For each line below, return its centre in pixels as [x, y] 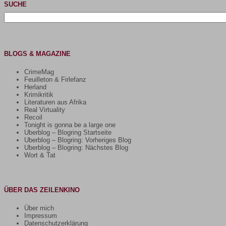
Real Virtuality [45, 109]
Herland [35, 87]
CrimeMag [39, 72]
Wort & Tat [40, 155]
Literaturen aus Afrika [55, 102]
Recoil [33, 117]
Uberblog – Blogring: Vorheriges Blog [78, 140]
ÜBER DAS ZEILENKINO [42, 190]
